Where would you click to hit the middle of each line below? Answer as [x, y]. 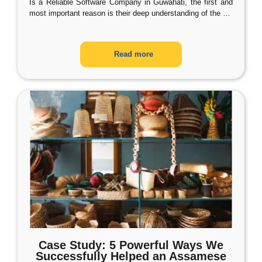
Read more [134, 54]
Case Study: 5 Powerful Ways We [131, 245]
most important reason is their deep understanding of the [125, 13]
